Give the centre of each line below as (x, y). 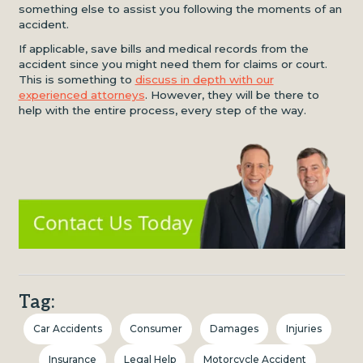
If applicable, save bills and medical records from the (163, 48)
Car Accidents (68, 328)
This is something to (77, 79)
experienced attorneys (81, 94)
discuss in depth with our (204, 79)
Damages (234, 328)
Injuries (304, 328)
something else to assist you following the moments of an (180, 9)
